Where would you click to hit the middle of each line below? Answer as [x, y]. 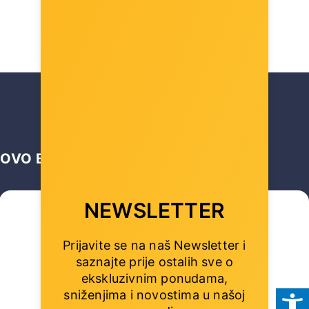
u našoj [222, 295]
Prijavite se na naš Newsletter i [154, 245]
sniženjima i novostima [131, 295]
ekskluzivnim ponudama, [154, 278]
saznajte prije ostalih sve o [154, 262]
